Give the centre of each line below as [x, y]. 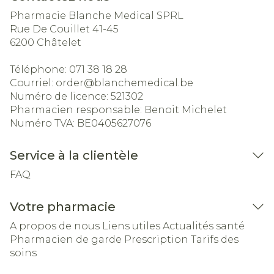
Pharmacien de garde [66, 239]
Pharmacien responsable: [77, 110]
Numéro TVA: [43, 123]
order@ [75, 83]
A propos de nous [55, 226]
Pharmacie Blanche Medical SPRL [97, 16]
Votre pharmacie [63, 207]
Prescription [156, 239]
